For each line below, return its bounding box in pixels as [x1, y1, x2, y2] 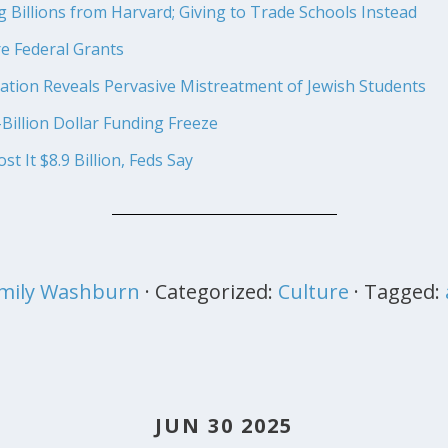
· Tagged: [353, 277, 445, 305]
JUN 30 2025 [155, 411, 293, 439]
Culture [277, 277, 349, 305]
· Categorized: [144, 277, 278, 305]
